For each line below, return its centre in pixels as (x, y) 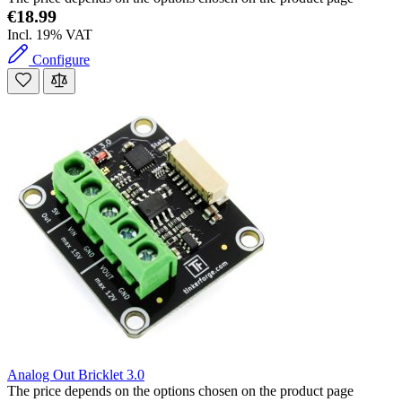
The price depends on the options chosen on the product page (180, 391)
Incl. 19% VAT (50, 35)
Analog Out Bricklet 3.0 (76, 375)
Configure (61, 60)
